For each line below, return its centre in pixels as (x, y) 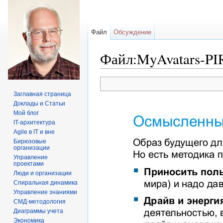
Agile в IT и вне (34, 132)
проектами (29, 164)
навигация (154, 72)
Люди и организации (43, 173)
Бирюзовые (30, 141)
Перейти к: (118, 72)
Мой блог (26, 113)
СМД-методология (40, 202)
